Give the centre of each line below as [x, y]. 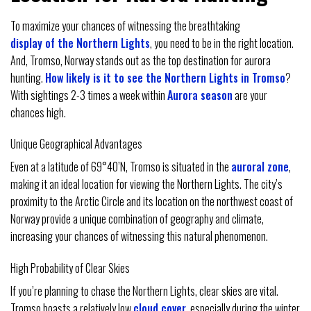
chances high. [38, 112]
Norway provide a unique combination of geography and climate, [137, 219]
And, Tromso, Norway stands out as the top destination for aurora [141, 60]
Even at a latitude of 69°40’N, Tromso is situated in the [121, 167]
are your [250, 95]
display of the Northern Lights [80, 43]
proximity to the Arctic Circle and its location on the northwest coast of [152, 202]
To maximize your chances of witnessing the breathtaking [125, 25]
